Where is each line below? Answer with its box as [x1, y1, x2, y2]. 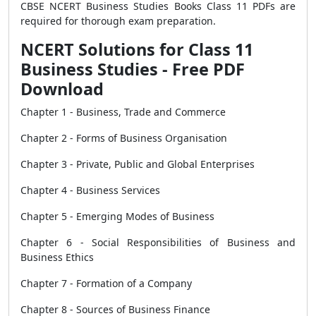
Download [20, 78, 104, 100]
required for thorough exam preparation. [20, 14, 216, 28]
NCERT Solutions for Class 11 [20, 38, 253, 61]
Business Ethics [20, 250, 94, 264]
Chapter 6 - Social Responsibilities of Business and [20, 236, 296, 249]
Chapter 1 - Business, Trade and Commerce [20, 105, 226, 119]
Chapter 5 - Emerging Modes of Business [20, 209, 214, 223]
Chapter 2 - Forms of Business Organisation [20, 131, 227, 145]
